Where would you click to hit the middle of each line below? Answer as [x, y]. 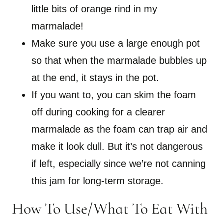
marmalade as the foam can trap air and [119, 129]
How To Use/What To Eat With [110, 209]
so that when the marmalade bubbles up [119, 61]
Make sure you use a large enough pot [116, 43]
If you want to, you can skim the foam [114, 95]
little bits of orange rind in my [94, 9]
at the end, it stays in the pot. [97, 78]
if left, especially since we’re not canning [119, 164]
